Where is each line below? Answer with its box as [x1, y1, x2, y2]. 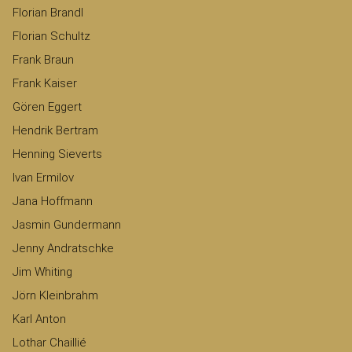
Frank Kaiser [13, 76, 77, 91]
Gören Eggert [13, 100, 82, 115]
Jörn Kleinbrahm [13, 288, 98, 303]
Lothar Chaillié [13, 335, 86, 350]
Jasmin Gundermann [13, 218, 121, 233]
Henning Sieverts [13, 147, 102, 162]
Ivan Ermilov [13, 170, 74, 185]
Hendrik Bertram [13, 123, 98, 138]
